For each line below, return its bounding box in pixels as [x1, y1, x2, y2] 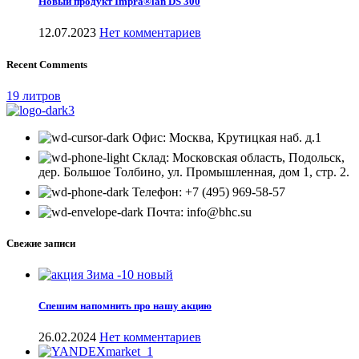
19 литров [6, 88, 61, 103]
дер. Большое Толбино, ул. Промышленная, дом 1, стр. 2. [38, 164, 349, 179]
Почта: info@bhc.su [147, 204, 252, 219]
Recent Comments [6, 58, 87, 71]
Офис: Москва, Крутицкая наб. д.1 [132, 130, 321, 144]
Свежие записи [6, 236, 75, 249]
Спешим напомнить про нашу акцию [38, 300, 212, 313]
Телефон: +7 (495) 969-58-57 [132, 184, 285, 199]
